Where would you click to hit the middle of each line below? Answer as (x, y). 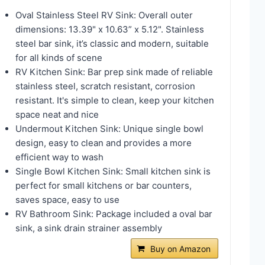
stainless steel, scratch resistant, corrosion (105, 86)
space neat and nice (57, 114)
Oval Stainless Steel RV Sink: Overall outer (104, 15)
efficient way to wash (59, 157)
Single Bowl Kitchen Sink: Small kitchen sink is (113, 171)
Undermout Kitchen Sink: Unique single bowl (109, 128)
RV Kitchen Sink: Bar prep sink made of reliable (114, 72)
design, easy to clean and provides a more (104, 143)
